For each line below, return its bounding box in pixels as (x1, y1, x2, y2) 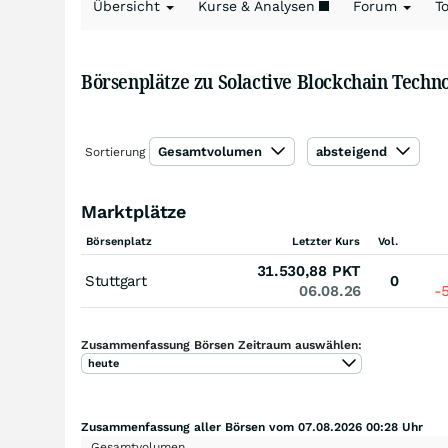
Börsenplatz (86, 235, 152, 248)
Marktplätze (81, 201, 187, 222)
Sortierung (85, 145, 145, 159)
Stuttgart (85, 272, 147, 290)
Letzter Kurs (292, 235, 360, 248)
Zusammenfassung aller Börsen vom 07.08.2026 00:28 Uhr (81, 420, 423, 434)
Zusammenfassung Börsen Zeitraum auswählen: (81, 338, 362, 352)
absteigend (316, 144, 391, 159)
